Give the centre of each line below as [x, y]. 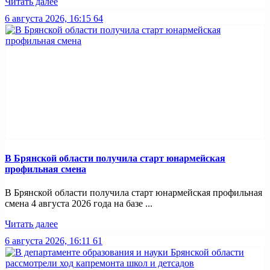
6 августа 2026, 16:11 [48, 240]
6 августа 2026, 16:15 [48, 19]
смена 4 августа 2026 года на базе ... [79, 203]
